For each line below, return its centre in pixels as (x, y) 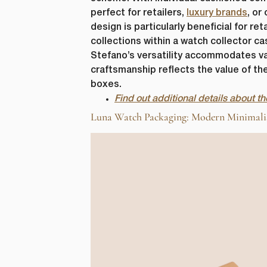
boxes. (106, 84)
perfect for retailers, (139, 13)
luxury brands (217, 13)
